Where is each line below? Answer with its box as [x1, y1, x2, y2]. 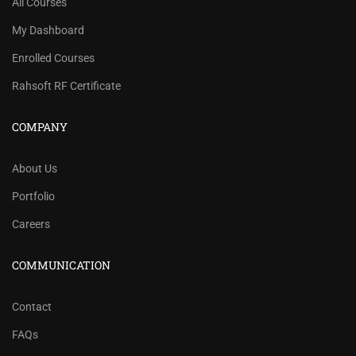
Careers [12, 218, 50, 230]
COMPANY [12, 119, 68, 134]
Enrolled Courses [12, 52, 95, 64]
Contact [12, 300, 52, 313]
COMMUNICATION [12, 257, 110, 273]
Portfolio [12, 190, 55, 203]
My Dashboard [12, 24, 84, 37]
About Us [12, 162, 57, 175]
